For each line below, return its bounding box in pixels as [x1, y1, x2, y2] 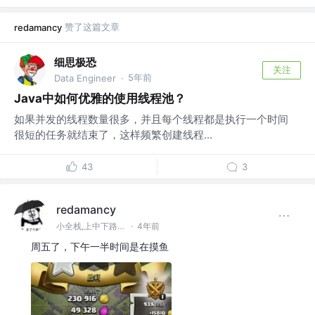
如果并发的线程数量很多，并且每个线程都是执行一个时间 [14, 112, 288, 127]
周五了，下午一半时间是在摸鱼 [31, 240, 169, 253]
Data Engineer [54, 72, 116, 84]
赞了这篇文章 [65, 21, 120, 33]
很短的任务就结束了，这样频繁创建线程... [14, 128, 212, 142]
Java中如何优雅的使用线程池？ [14, 91, 186, 106]
